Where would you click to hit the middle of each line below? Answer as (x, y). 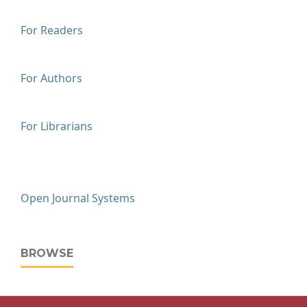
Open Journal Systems (78, 198)
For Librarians (57, 126)
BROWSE (47, 254)
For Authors (51, 78)
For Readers (52, 30)
